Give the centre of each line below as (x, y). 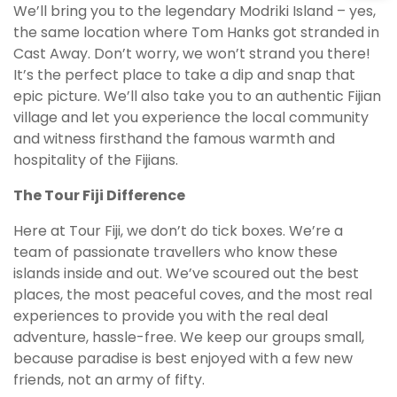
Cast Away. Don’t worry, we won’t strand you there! (192, 53)
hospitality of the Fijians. (96, 160)
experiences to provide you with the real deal (171, 315)
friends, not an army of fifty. (109, 379)
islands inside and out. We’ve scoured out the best (186, 273)
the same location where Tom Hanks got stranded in (196, 32)
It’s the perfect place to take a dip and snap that (184, 74)
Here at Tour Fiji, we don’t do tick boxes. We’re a (178, 230)
